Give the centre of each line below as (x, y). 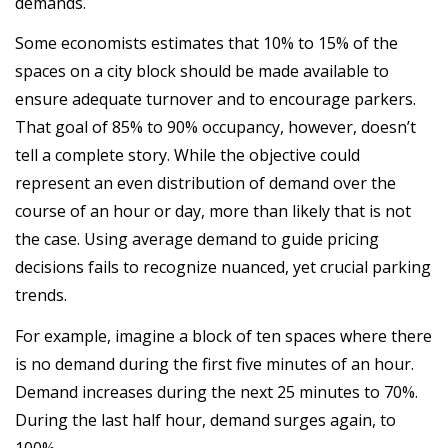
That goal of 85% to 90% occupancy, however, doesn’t (215, 127)
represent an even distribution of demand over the (205, 183)
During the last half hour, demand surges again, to (205, 419)
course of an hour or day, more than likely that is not (213, 211)
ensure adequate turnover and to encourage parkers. (215, 99)
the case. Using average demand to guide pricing (197, 239)
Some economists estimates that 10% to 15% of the (206, 43)
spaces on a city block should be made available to (202, 71)
